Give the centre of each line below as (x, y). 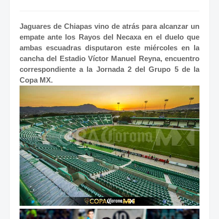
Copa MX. (36, 80)
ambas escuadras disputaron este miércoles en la (109, 48)
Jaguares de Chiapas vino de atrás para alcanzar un (109, 26)
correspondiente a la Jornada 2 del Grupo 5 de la (109, 69)
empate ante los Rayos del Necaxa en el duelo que (109, 37)
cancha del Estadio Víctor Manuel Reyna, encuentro (109, 59)
